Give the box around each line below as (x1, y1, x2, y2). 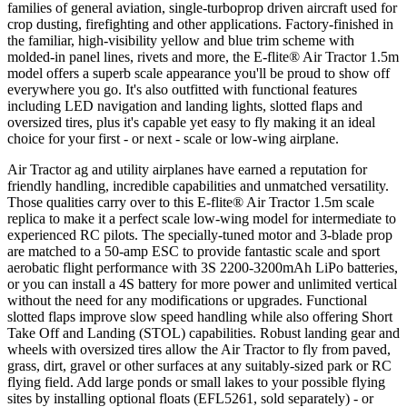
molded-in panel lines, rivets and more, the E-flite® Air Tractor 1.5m (7, 49, 399, 65)
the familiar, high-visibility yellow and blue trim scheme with (7, 33, 354, 49)
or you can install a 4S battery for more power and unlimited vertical (7, 276, 397, 293)
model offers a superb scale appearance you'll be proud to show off (7, 65, 390, 82)
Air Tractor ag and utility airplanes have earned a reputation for (7, 162, 367, 178)
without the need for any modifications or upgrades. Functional (7, 293, 367, 309)
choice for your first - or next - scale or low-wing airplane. (7, 131, 339, 147)
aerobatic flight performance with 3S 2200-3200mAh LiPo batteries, (7, 260, 398, 276)
